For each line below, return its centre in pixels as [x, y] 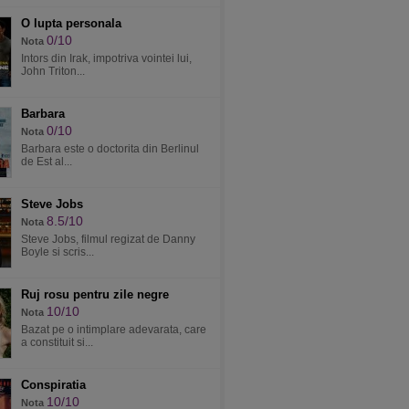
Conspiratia [53, 385]
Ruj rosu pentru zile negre [95, 294]
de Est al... [47, 162]
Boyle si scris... [58, 252]
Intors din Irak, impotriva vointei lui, [106, 58]
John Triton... [53, 71]
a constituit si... [57, 342]
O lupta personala [71, 23]
